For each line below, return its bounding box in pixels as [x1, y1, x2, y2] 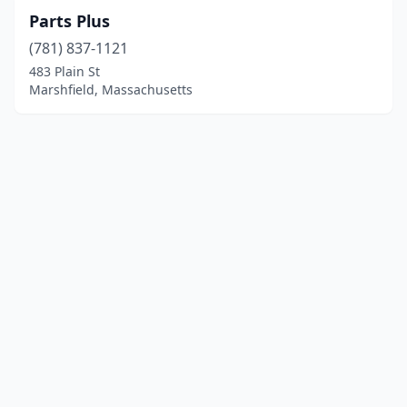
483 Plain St [29, 63, 100, 80]
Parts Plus [29, 10, 110, 32]
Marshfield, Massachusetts [29, 81, 193, 98]
